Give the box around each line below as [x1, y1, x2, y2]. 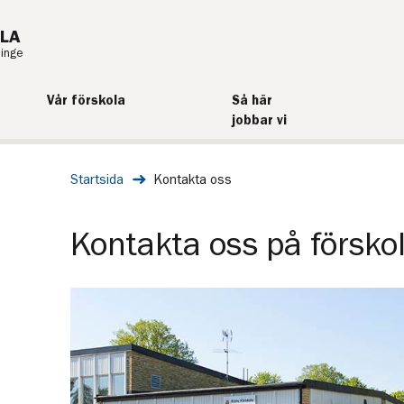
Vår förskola [46, 94, 125, 107]
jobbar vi [231, 114, 287, 127]
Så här [231, 94, 272, 107]
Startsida [69, 172, 124, 187]
